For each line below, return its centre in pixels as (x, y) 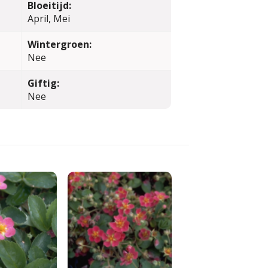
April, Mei (48, 19)
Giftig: (43, 83)
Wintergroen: (59, 44)
